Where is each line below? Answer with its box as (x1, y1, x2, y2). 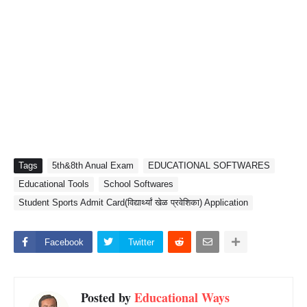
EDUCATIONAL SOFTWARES (148, 160, 270, 171)
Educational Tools (19, 179, 89, 189)
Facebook (45, 237, 84, 247)
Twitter (128, 237, 154, 247)
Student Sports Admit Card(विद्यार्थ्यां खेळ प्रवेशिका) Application (19, 197, 248, 208)
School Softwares (103, 179, 173, 189)
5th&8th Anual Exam (52, 160, 134, 171)
